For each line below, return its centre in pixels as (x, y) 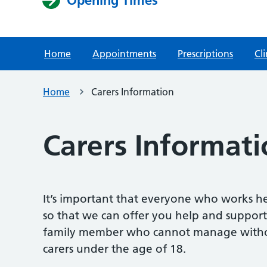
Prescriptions (205, 53)
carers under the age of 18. (114, 249)
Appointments (124, 53)
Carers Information (133, 91)
